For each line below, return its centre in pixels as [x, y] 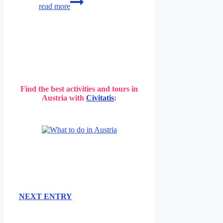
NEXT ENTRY [46, 196]
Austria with [64, 98]
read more [55, 6]
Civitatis [100, 98]
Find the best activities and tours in [79, 89]
